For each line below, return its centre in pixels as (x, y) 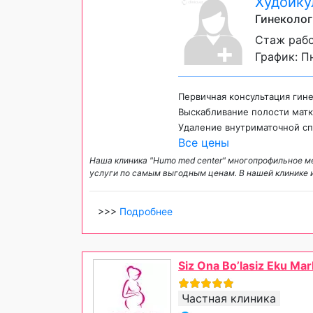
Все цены (204, 143)
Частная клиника (229, 298)
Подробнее (146, 211)
